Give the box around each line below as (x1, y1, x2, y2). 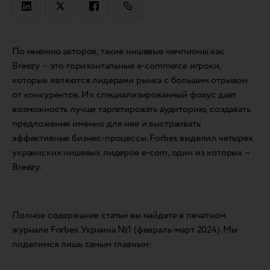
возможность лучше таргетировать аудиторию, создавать (12, 102, 251, 116)
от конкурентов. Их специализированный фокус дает (12, 87, 237, 102)
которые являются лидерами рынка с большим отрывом (12, 73, 248, 87)
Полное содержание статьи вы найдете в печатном (12, 208, 226, 222)
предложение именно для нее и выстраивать (12, 116, 201, 131)
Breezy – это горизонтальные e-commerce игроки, (12, 58, 221, 73)
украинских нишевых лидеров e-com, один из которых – (12, 145, 250, 160)
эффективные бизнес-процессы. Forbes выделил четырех (12, 131, 253, 145)
